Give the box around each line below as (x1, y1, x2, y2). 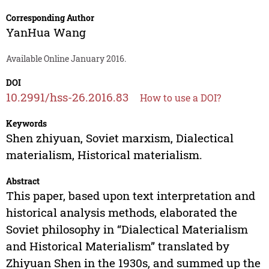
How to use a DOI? (139, 91, 221, 104)
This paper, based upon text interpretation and (5, 188, 255, 204)
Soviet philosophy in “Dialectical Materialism (5, 222, 248, 237)
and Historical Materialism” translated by (5, 238, 229, 254)
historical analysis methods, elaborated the (5, 205, 237, 220)
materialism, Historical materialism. (5, 147, 202, 163)
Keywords (5, 118, 47, 130)
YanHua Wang (5, 25, 86, 40)
